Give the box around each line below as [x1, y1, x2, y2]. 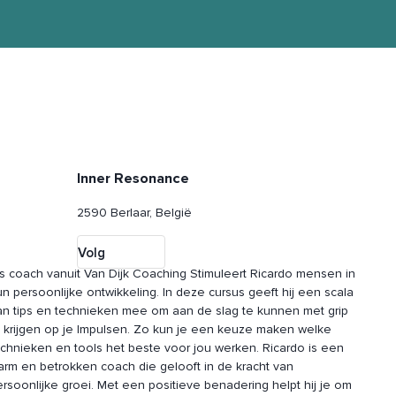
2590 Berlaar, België [77, 205, 193, 221]
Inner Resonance [77, 170, 190, 188]
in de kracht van [201, 359, 294, 375]
